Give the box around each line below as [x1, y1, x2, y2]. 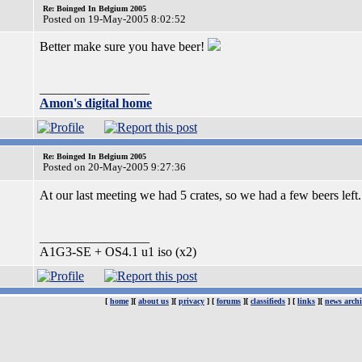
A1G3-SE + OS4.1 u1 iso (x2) [40, 245, 196, 259]
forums [217, 297, 241, 305]
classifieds [250, 297, 285, 305]
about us [138, 297, 169, 305]
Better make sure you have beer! [40, 40, 208, 53]
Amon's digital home [40, 96, 152, 110]
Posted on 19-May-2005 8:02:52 [43, 13, 186, 25]
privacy [179, 297, 204, 305]
